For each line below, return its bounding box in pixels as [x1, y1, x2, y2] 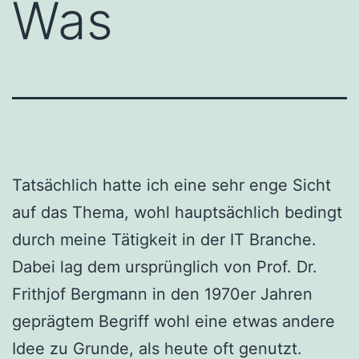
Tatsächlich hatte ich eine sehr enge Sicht [12, 175, 331, 195]
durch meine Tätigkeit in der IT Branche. [12, 229, 317, 249]
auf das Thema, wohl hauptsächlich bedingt [12, 202, 342, 222]
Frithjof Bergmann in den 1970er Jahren [12, 284, 313, 304]
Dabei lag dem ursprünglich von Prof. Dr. [12, 256, 317, 276]
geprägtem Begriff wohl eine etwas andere [12, 311, 335, 331]
